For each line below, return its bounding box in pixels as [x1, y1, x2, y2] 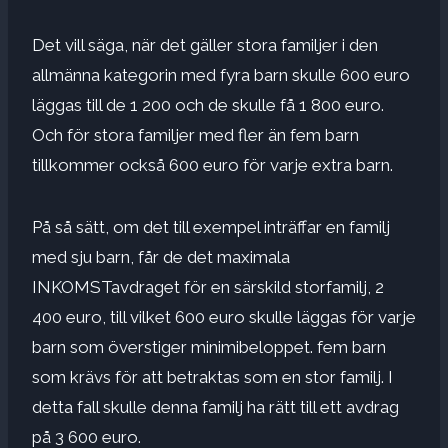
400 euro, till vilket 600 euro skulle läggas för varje [32, 306, 416, 327]
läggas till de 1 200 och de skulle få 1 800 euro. [32, 94, 384, 115]
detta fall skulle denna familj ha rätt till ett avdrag [32, 396, 399, 417]
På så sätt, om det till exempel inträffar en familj [32, 216, 390, 237]
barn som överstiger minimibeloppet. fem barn [32, 336, 386, 357]
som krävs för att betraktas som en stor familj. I [32, 366, 393, 387]
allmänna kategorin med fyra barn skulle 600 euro [32, 64, 410, 85]
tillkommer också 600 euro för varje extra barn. [32, 154, 393, 175]
